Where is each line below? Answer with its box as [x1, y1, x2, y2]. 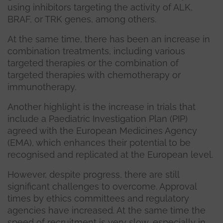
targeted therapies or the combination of [7, 58, 179, 69]
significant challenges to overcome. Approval [7, 181, 197, 192]
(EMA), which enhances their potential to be [7, 137, 191, 148]
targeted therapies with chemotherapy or [7, 70, 181, 81]
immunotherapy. [7, 82, 76, 93]
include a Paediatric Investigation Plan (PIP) [7, 113, 188, 124]
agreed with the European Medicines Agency [7, 125, 197, 136]
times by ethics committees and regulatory [7, 193, 189, 204]
